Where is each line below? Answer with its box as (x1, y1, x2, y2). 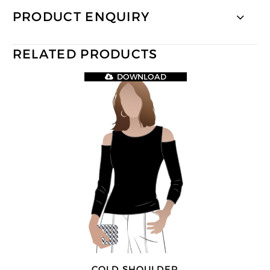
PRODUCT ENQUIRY (12, 9, 150, 25)
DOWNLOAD (117, 72, 167, 81)
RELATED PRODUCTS (12, 46, 158, 63)
